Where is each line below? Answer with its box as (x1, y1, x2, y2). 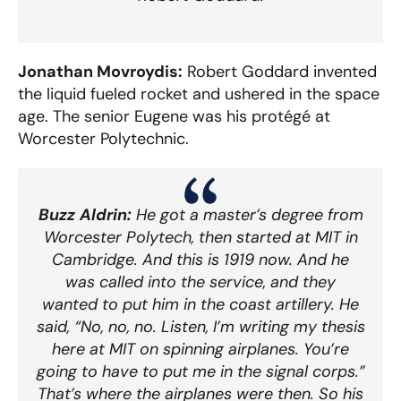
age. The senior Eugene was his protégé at (18, 105, 330, 127)
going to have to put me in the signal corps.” (36, 360, 365, 382)
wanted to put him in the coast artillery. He (42, 293, 359, 315)
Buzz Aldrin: (38, 203, 132, 226)
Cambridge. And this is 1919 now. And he (52, 248, 349, 270)
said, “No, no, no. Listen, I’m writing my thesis (36, 315, 365, 337)
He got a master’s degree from (131, 203, 363, 226)
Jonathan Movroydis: (18, 60, 183, 82)
